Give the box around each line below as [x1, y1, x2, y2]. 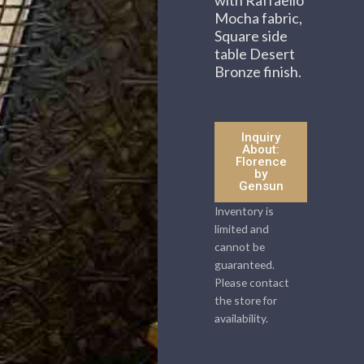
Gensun [238, 179, 284, 194]
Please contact [214, 275, 290, 290]
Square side [214, 26, 288, 45]
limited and [214, 222, 270, 236]
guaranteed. [214, 258, 275, 272]
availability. [214, 311, 269, 326]
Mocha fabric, [214, 8, 303, 27]
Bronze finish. [214, 62, 302, 80]
